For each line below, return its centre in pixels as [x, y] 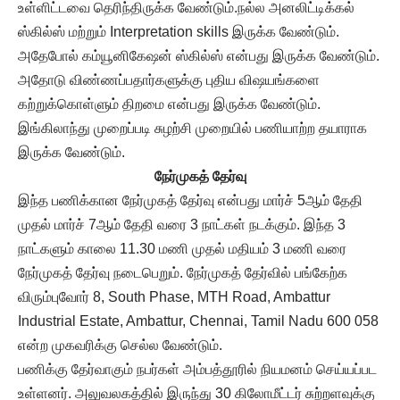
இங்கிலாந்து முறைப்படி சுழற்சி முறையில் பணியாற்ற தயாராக [192, 128]
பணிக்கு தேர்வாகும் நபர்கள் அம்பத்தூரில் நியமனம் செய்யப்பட [197, 369]
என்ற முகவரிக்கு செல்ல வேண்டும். [120, 345]
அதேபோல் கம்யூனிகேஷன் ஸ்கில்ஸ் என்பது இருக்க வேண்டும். [199, 55]
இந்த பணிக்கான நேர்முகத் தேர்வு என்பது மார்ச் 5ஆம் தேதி [190, 200]
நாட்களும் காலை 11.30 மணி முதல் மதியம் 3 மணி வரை [182, 248]
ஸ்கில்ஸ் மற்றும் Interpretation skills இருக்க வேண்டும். [179, 31]
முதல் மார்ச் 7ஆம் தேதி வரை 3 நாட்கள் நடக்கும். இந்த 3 [182, 224]
